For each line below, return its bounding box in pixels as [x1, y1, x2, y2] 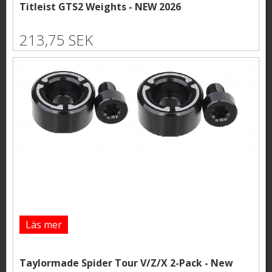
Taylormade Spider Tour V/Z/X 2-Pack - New [19, 256, 233, 270]
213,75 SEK [19, 29, 93, 50]
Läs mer [25, 217, 62, 231]
